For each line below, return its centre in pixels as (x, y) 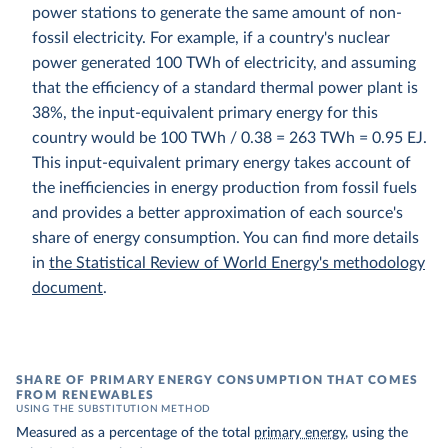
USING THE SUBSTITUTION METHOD (114, 409)
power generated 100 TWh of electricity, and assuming (224, 63)
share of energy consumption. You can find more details (225, 238)
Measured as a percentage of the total (135, 433)
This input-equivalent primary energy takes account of (221, 163)
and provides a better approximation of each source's (217, 213)
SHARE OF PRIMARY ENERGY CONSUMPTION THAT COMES (217, 380)
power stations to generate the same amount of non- (217, 13)
